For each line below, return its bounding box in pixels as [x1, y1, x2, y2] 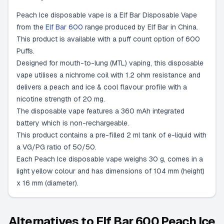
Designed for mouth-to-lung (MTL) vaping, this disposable [16, 58, 203, 67]
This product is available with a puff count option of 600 [16, 34, 200, 43]
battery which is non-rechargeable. [16, 118, 129, 127]
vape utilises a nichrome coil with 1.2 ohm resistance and [16, 70, 200, 79]
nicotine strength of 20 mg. [16, 94, 105, 103]
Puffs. [16, 46, 34, 55]
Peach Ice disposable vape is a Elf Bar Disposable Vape [16, 10, 197, 19]
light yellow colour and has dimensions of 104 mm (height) [16, 166, 204, 175]
